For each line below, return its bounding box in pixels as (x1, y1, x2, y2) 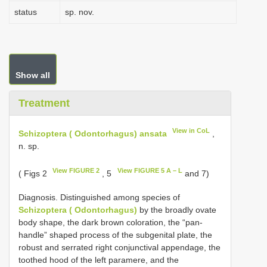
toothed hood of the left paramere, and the (18, 255, 179, 265)
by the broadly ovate (137, 205, 216, 215)
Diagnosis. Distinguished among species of (18, 193, 180, 203)
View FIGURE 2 (52, 166, 100, 174)
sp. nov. (65, 7, 94, 17)
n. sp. (18, 141, 39, 151)
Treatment (18, 97, 70, 109)
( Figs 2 (18, 168, 49, 178)
